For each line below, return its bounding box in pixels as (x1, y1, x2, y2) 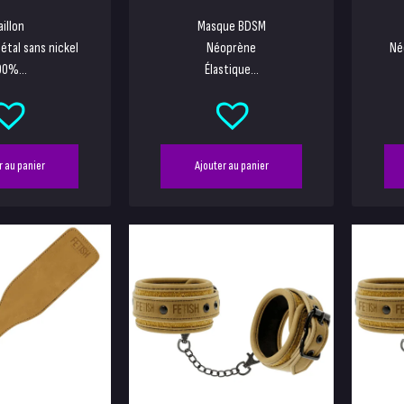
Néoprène (207, 40, 257, 58)
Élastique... (204, 61, 259, 79)
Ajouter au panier (194, 159, 269, 174)
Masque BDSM (197, 18, 266, 36)
